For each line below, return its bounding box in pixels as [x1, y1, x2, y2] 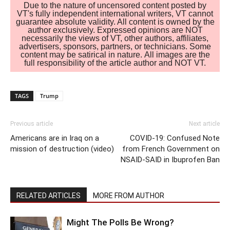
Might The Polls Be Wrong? [67, 217, 174, 227]
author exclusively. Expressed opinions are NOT [27, 26, 203, 35]
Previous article [10, 120, 53, 127]
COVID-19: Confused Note [130, 133, 220, 143]
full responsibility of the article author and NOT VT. [24, 59, 206, 68]
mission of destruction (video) [10, 144, 114, 154]
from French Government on [122, 144, 220, 154]
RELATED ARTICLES [16, 191, 81, 200]
